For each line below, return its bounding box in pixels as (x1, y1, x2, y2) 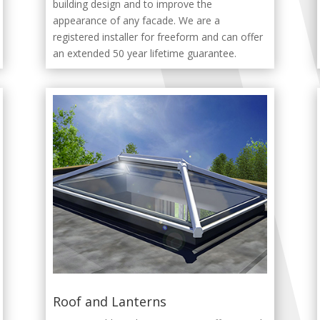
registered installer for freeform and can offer (52, 29, 263, 44)
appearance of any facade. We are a (52, 13, 220, 27)
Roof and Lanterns (52, 292, 166, 310)
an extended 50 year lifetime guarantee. (52, 46, 236, 60)
